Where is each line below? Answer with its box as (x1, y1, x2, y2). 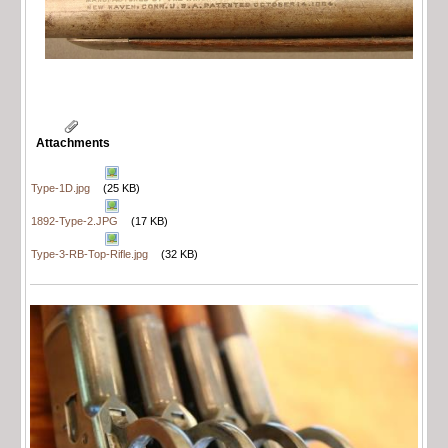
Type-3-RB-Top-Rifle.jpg (31, 247, 148, 260)
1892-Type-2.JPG (31, 214, 118, 227)
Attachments (36, 135, 110, 150)
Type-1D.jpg (31, 181, 90, 194)
